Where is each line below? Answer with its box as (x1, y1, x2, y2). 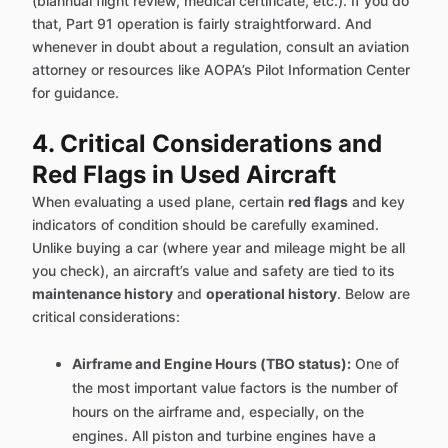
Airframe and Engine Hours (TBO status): (72, 355, 351, 373)
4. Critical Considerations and (32, 129, 382, 159)
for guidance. (32, 84, 119, 102)
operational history (206, 285, 337, 303)
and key (348, 193, 405, 211)
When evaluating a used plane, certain (32, 193, 288, 211)
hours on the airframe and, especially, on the (72, 403, 364, 421)
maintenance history (32, 285, 173, 303)
